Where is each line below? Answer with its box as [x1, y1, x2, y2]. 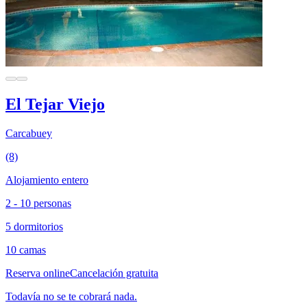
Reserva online [5, 267, 70, 280]
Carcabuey [5, 127, 52, 140]
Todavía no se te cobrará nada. [5, 291, 137, 303]
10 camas [5, 244, 46, 256]
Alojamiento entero [5, 174, 88, 186]
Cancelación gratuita [70, 267, 158, 280]
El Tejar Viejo [5, 95, 105, 114]
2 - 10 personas [5, 197, 71, 210]
